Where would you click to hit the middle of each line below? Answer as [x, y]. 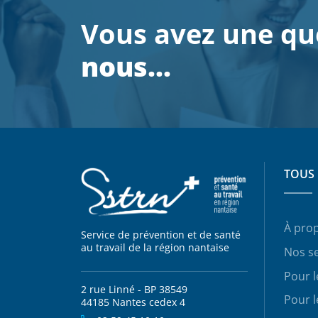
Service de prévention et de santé [161, 235]
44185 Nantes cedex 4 [133, 302]
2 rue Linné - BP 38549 [140, 290]
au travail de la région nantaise [155, 248]
